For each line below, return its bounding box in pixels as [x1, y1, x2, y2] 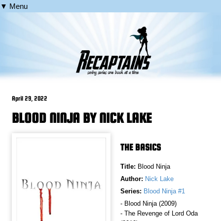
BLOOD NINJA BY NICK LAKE [12, 110, 152, 126]
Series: [120, 187, 142, 195]
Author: [120, 175, 143, 183]
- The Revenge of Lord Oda [120, 210, 198, 218]
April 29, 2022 [12, 95, 48, 103]
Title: [120, 163, 138, 171]
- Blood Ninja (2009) [120, 200, 177, 208]
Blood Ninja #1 [144, 187, 185, 195]
